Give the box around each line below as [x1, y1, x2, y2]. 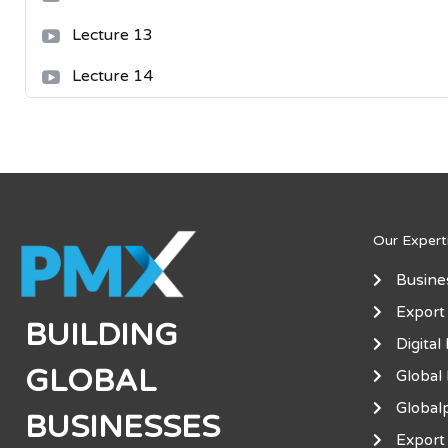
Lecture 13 [72, 25, 153, 45]
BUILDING [25, 317, 178, 355]
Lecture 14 [72, 66, 153, 86]
